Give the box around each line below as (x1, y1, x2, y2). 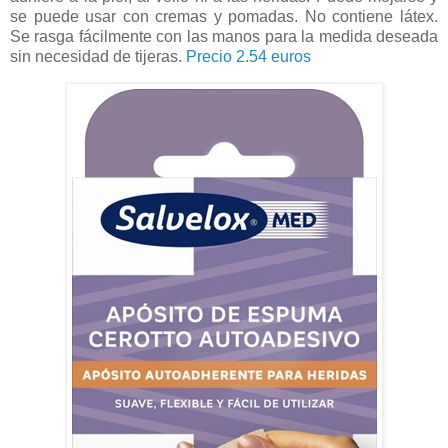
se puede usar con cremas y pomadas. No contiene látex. (10, 8, 438, 26)
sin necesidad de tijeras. (10, 48, 186, 66)
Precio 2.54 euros (186, 48, 311, 66)
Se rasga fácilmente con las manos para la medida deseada (10, 28, 438, 46)
